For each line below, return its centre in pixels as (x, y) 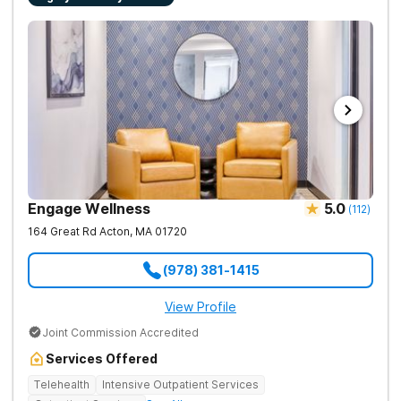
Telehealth (62, 384)
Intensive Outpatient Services (180, 384)
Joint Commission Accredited (120, 332)
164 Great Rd (62, 231)
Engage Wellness (89, 209)
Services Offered (102, 358)
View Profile (200, 307)
